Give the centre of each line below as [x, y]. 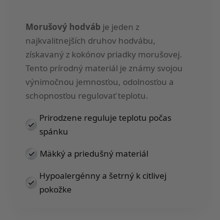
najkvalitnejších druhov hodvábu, [91, 40]
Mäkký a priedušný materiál [94, 153]
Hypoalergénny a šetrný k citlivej [103, 175]
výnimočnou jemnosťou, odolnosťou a [100, 82]
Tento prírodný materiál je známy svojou [104, 68]
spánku [54, 131]
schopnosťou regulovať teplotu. [87, 95]
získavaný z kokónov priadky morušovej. [104, 54]
